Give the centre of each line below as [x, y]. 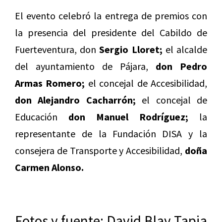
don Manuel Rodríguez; [128, 117]
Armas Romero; [50, 83]
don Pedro [181, 66]
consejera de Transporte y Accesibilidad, [100, 151]
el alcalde [185, 50]
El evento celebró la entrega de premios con [111, 16]
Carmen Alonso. [49, 167]
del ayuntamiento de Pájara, [85, 66]
